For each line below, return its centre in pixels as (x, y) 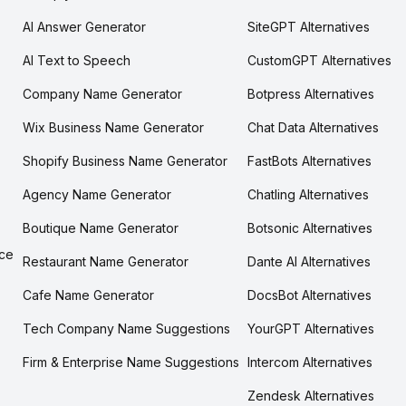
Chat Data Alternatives (313, 127)
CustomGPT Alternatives (319, 60)
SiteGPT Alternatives (309, 26)
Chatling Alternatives (308, 194)
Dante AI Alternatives (309, 261)
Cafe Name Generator (88, 295)
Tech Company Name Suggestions (126, 328)
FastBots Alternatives (309, 160)
